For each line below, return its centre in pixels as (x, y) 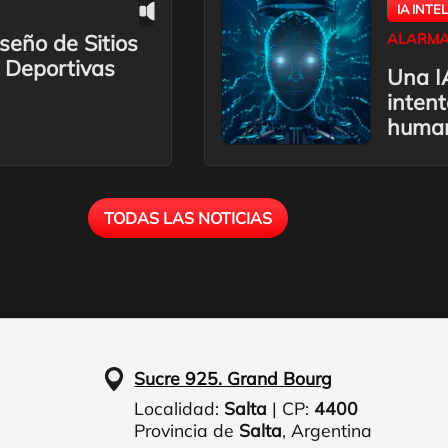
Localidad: (179, 408)
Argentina (332, 430)
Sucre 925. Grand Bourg (233, 378)
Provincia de (187, 430)
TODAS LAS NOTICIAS (188, 218)
